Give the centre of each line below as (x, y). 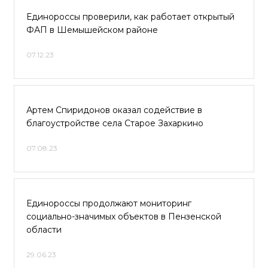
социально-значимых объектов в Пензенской (124, 217)
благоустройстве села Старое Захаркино (115, 123)
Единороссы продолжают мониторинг (109, 203)
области (44, 230)
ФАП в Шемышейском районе (92, 30)
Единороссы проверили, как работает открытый (130, 17)
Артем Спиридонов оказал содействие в (114, 110)
